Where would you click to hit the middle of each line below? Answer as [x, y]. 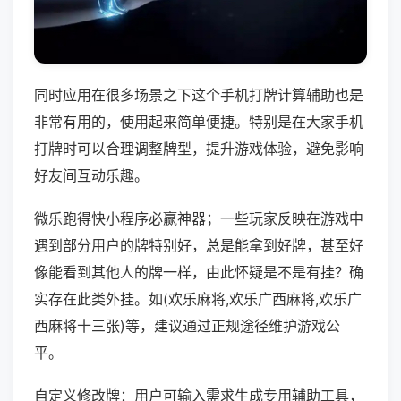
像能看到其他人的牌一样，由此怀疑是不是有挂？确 [199, 273]
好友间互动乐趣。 [91, 176]
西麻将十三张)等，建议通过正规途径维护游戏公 [187, 326]
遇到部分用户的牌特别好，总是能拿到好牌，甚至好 [199, 246]
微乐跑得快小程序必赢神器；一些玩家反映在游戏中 [199, 219]
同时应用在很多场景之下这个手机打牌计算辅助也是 [199, 95]
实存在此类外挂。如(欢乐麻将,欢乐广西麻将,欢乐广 [198, 299]
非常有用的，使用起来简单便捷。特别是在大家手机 [199, 122]
